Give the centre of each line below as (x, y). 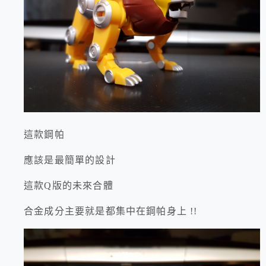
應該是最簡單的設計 (70, 160)
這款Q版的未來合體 (69, 186)
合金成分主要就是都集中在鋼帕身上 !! (111, 211)
